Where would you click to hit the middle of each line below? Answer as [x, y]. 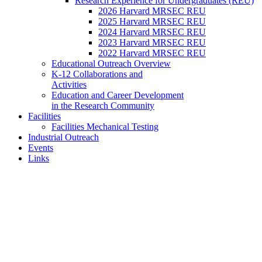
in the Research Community [103, 106]
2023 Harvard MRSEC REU [152, 42]
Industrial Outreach [63, 137]
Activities [69, 85]
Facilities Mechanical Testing [105, 127]
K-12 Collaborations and [97, 74]
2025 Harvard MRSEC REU [152, 21]
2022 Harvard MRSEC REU [152, 53]
